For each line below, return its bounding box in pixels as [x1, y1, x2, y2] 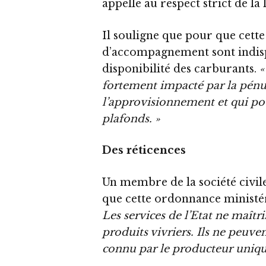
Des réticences [102, 144, 186, 157]
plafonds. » [102, 112, 160, 125]
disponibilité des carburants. [102, 62, 259, 75]
